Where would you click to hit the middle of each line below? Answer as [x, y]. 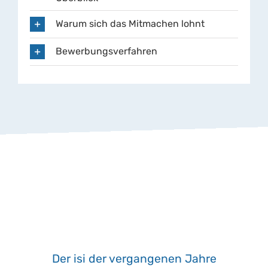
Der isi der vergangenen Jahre [134, 259]
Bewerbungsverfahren [106, 51]
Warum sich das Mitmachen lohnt [130, 23]
